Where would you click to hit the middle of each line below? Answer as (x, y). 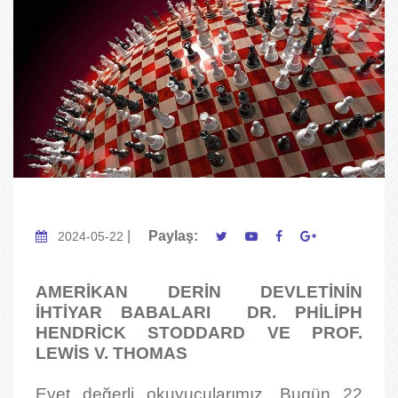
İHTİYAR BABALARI (142, 312)
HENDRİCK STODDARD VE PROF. (199, 333)
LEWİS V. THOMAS (111, 353)
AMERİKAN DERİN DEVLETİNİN (199, 292)
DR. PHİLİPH (305, 312)
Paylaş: (173, 236)
